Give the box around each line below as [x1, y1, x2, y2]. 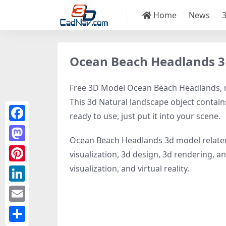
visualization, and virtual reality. [70, 163, 189, 174]
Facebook [9, 124, 42, 134]
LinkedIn [9, 185, 39, 195]
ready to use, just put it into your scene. [70, 110, 220, 122]
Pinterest [9, 164, 40, 175]
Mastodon [9, 144, 44, 154]
